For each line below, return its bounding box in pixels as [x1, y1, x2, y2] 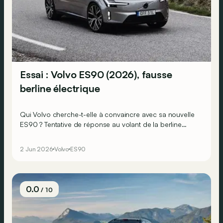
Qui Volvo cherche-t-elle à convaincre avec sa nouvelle [20, 110, 195, 118]
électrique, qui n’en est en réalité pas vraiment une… [20, 129, 182, 138]
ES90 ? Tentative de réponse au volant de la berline [20, 119, 182, 128]
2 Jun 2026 [20, 145, 53, 153]
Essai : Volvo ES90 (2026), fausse [20, 68, 172, 81]
